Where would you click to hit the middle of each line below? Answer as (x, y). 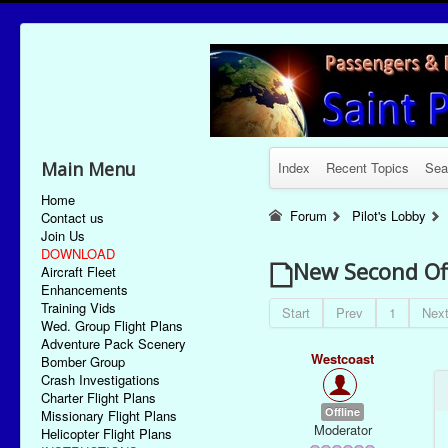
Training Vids (78, 307)
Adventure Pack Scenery (113, 343)
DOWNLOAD (78, 253)
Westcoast (343, 358)
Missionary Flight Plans (109, 415)
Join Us (63, 235)
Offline (343, 411)
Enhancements (84, 289)
